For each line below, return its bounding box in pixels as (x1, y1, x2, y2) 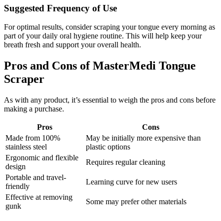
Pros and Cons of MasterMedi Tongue (4, 59, 196, 73)
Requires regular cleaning (86, 158, 165, 167)
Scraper (4, 73, 44, 86)
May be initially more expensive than (86, 134, 201, 143)
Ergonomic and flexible (5, 153, 78, 162)
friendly (5, 182, 30, 191)
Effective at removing (5, 193, 73, 202)
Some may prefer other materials (86, 197, 186, 206)
